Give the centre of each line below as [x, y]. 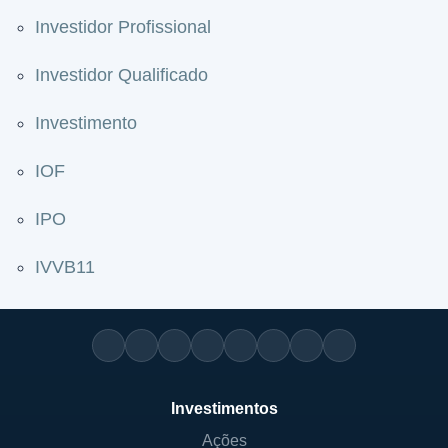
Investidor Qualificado [121, 75]
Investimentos [224, 408]
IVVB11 [65, 267]
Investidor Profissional [123, 27]
